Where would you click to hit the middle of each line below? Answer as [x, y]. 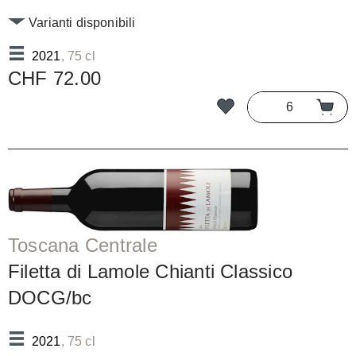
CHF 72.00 [55, 79]
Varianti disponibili [81, 23]
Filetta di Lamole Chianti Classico [151, 271]
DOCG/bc [50, 297]
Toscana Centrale [83, 245]
